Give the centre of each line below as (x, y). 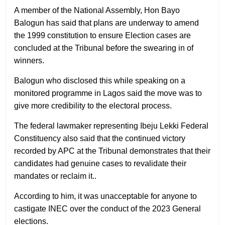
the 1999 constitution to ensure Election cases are (103, 35)
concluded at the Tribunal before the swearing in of (104, 48)
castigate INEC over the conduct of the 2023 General (108, 208)
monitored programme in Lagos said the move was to (108, 93)
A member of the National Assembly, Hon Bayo (97, 10)
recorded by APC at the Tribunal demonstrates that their (113, 151)
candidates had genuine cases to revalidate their (100, 163)
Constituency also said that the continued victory (100, 138)
